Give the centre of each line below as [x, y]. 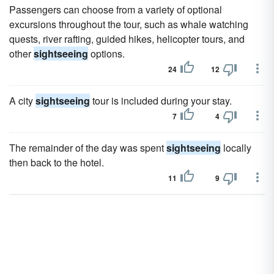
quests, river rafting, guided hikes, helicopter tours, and [127, 39]
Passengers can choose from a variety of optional [116, 9]
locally [236, 148]
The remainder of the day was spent [88, 148]
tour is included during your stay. [161, 101]
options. [106, 54]
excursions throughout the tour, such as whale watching [129, 24]
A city [22, 101]
